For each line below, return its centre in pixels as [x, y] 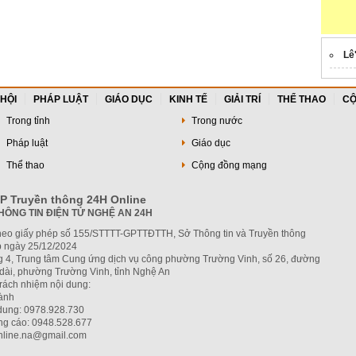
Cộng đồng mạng [228, 165]
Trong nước [215, 121]
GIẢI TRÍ [242, 99]
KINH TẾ [188, 99]
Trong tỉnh [27, 121]
